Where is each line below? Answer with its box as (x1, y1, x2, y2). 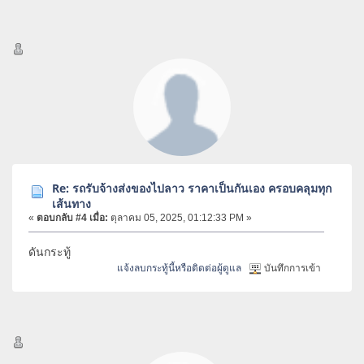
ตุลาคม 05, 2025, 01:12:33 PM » (108, 211, 252, 223)
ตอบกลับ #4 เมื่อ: (37, 211, 108, 223)
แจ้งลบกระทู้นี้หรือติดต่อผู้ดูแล (117, 262, 242, 275)
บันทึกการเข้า (262, 262, 322, 275)
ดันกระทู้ (28, 243, 74, 259)
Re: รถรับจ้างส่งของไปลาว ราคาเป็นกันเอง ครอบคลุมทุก (52, 180, 331, 196)
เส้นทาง (52, 195, 91, 211)
